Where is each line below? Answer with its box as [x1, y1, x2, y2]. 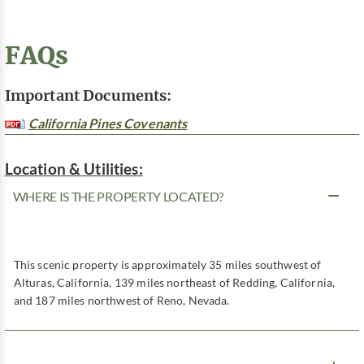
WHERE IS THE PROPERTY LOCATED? [12, 189, 224, 205]
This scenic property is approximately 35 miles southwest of [13, 258, 322, 272]
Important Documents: [4, 84, 172, 105]
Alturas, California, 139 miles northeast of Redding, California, [13, 276, 336, 290]
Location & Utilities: [4, 160, 143, 178]
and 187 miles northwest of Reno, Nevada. [13, 294, 230, 308]
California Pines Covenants [28, 116, 188, 132]
